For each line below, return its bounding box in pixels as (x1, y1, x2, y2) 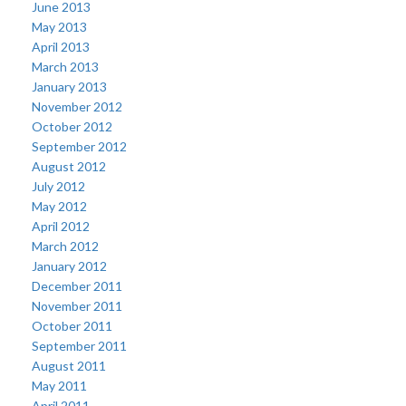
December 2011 (32, 278, 122, 294)
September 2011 (32, 338, 127, 353)
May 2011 (32, 378, 87, 393)
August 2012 (32, 159, 106, 174)
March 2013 (32, 59, 99, 74)
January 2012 (32, 258, 107, 274)
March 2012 (32, 238, 99, 254)
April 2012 (32, 218, 90, 234)
